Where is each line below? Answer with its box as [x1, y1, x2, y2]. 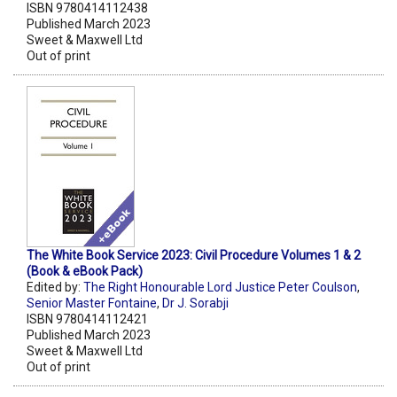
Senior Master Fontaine [27, 295, 157, 310]
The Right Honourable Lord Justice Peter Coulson [83, 279, 357, 294]
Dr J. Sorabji [162, 295, 229, 310]
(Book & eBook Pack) [27, 263, 143, 278]
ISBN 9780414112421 [27, 311, 148, 326]
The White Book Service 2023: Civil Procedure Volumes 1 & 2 [27, 247, 361, 262]
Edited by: [27, 279, 83, 294]
